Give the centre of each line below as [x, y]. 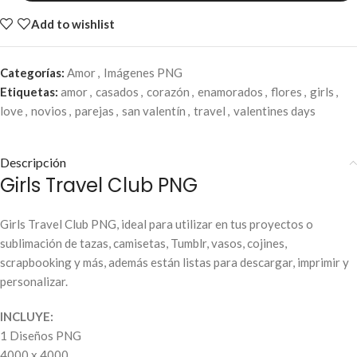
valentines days [275, 111]
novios [49, 111]
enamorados [230, 92]
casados [117, 92]
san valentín [154, 111]
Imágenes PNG [143, 73]
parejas [94, 111]
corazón [168, 92]
